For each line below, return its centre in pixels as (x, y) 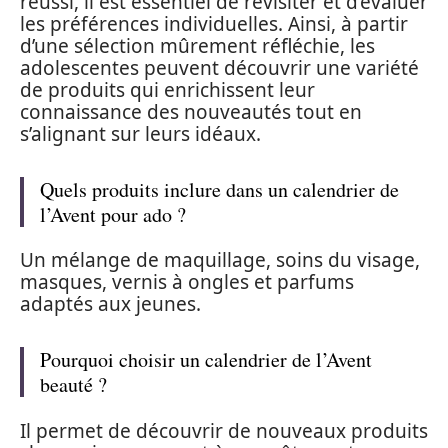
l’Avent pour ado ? (113, 214)
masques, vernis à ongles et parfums (187, 282)
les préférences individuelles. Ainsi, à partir (214, 23)
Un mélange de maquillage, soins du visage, (220, 260)
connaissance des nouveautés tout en (191, 111)
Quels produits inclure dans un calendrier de (219, 189)
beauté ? (73, 384)
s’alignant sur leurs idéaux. (140, 133)
